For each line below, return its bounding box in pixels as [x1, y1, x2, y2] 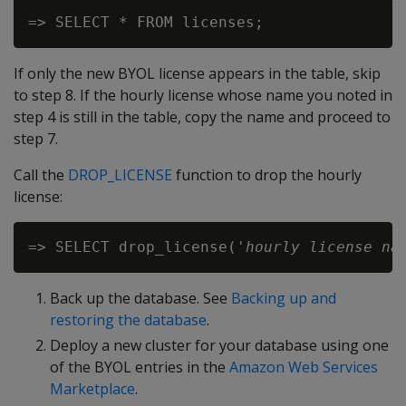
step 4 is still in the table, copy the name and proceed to [14, 107, 391, 127]
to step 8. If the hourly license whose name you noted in [14, 85, 392, 105]
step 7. [14, 129, 58, 149]
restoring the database [50, 310, 207, 330]
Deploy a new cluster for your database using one [50, 335, 389, 355]
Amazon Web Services [229, 357, 378, 377]
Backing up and [231, 288, 336, 308]
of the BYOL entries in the [50, 357, 229, 377]
